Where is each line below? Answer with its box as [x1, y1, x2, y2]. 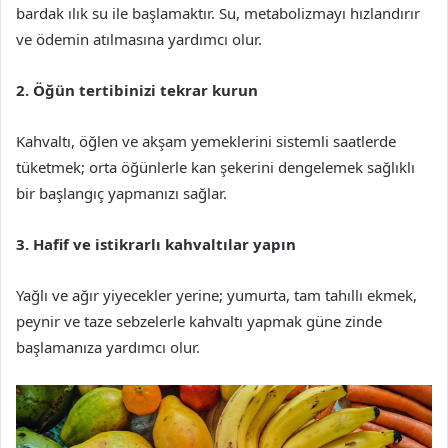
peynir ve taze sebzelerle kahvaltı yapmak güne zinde [16, 311, 382, 332]
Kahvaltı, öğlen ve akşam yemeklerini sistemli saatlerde [16, 131, 396, 152]
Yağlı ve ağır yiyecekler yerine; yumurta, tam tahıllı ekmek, [16, 285, 417, 306]
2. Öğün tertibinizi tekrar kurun [16, 80, 258, 101]
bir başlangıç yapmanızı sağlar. [16, 183, 227, 204]
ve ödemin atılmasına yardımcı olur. [16, 29, 262, 50]
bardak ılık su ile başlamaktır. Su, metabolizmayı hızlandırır [16, 3, 420, 24]
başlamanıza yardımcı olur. [16, 337, 200, 358]
